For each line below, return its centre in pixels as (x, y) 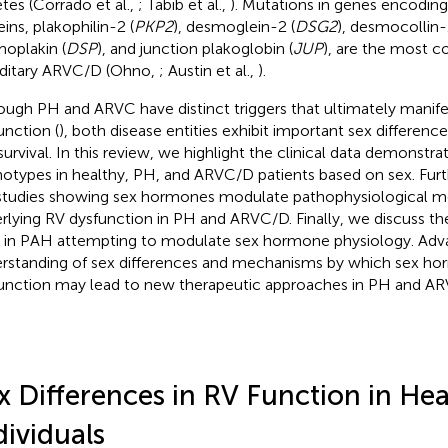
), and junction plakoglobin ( (194, 48)
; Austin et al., (208, 70)
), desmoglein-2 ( (233, 26)
